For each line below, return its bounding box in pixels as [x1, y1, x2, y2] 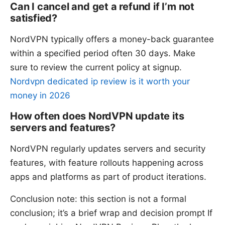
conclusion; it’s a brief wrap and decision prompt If [10, 207, 212, 218]
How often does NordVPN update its [10, 109, 184, 122]
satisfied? [10, 12, 58, 24]
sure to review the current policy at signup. [10, 62, 182, 72]
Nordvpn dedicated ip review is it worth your [10, 76, 190, 86]
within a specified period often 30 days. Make [10, 48, 195, 58]
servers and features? [10, 121, 116, 134]
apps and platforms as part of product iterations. [10, 171, 206, 182]
